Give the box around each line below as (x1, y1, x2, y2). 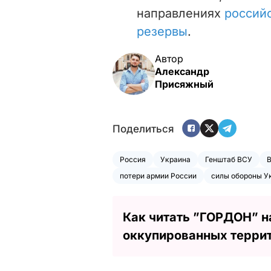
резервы (137, 24, 188, 39)
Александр (155, 65, 209, 77)
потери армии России (120, 171, 197, 180)
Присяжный (155, 77, 214, 90)
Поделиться (113, 123, 174, 135)
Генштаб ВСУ (205, 154, 252, 164)
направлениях (137, 5, 224, 21)
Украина (160, 154, 191, 164)
